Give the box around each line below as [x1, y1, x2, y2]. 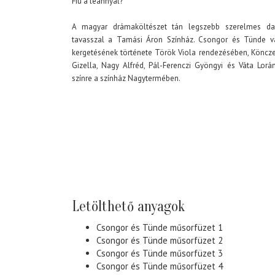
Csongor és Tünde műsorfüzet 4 [96, 260, 223, 273]
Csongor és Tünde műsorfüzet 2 [96, 234, 223, 247]
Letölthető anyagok [72, 198, 185, 215]
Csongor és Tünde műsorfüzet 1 [96, 222, 223, 234]
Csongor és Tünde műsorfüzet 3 [96, 247, 223, 260]
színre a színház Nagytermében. [72, 73, 180, 84]
